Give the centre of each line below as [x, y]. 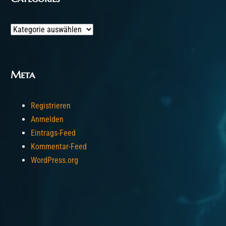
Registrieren [51, 106]
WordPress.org [54, 160]
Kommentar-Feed [59, 147]
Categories [28, 29]
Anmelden [47, 119]
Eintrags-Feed [53, 133]
